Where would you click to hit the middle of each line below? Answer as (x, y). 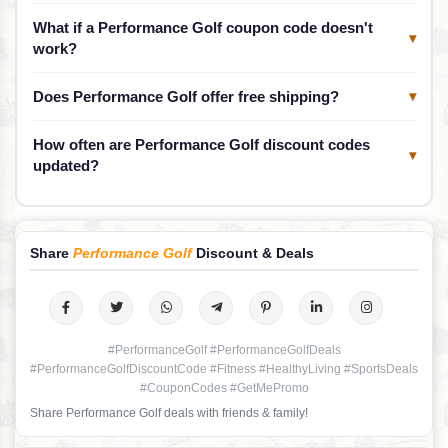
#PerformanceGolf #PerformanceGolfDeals (224, 349)
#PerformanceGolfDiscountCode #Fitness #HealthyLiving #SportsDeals (224, 368)
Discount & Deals (253, 252)
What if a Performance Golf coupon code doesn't (202, 28)
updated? (65, 166)
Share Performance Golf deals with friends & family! (169, 412)
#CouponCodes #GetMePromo (224, 387)
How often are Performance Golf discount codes (201, 145)
